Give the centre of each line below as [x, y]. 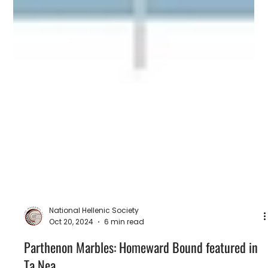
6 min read [124, 259]
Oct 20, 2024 [71, 259]
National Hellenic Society [94, 248]
